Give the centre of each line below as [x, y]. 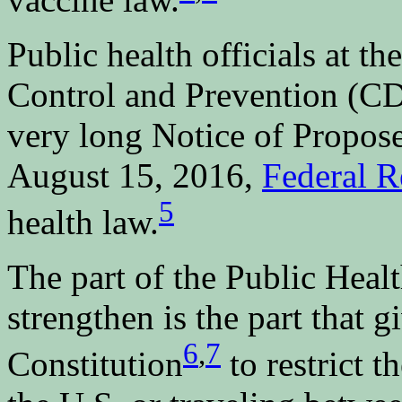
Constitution [95, 364]
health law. [83, 223]
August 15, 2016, [135, 176]
